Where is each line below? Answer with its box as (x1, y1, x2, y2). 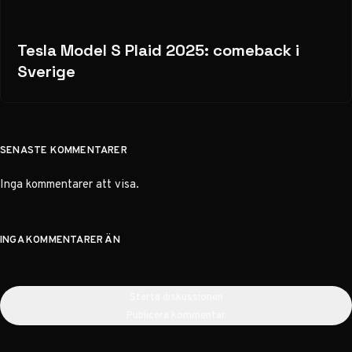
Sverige (16, 61, 75, 82)
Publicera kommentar (126, 307, 225, 323)
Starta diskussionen (129, 289, 223, 305)
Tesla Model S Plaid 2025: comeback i (16, 40, 299, 61)
